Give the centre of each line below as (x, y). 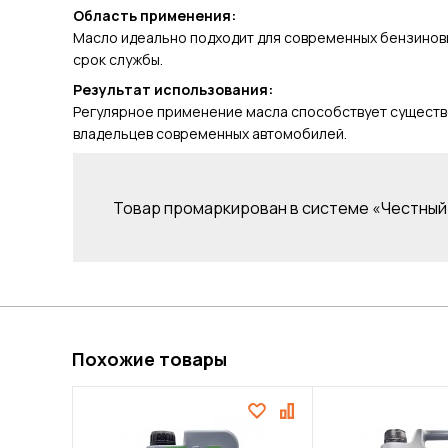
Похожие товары (149, 359)
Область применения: (154, 16)
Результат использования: (172, 90)
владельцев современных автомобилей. (209, 134)
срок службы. (117, 60)
